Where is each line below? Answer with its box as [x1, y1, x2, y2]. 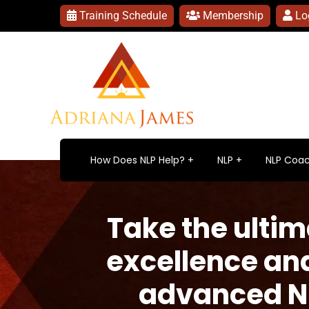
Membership [200, 9, 263, 22]
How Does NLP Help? [90, 153, 185, 167]
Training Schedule [77, 9, 167, 22]
